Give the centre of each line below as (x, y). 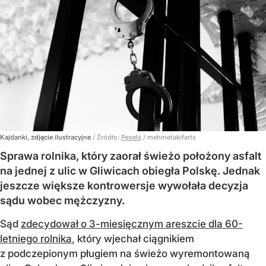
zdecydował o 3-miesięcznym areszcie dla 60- (132, 224)
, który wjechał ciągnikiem (133, 238)
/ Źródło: (107, 137)
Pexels (131, 137)
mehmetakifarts (172, 137)
